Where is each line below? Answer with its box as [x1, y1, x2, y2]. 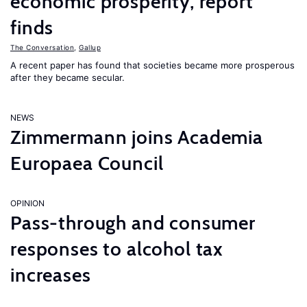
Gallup [79, 43, 101, 51]
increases [10, 263, 91, 286]
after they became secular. [10, 72, 125, 83]
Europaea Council [10, 151, 164, 175]
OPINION [10, 198, 45, 208]
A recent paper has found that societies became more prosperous [10, 60, 295, 71]
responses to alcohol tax [10, 237, 224, 260]
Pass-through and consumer [10, 211, 256, 234]
